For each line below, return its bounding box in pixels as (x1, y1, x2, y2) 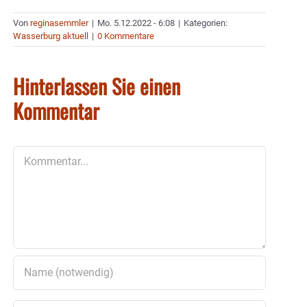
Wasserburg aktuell (13, 30, 88, 41)
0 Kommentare (97, 30, 154, 41)
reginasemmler (30, 17, 88, 28)
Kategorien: (184, 17, 228, 28)
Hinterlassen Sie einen (13, 70, 180, 101)
